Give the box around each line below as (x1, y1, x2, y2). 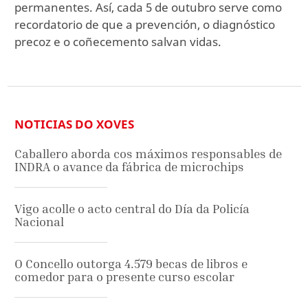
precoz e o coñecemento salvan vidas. (14, 33, 221, 49)
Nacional (14, 214, 64, 230)
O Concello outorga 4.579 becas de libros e (14, 256, 247, 272)
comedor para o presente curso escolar (14, 269, 234, 285)
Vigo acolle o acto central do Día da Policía (14, 201, 250, 217)
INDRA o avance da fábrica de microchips (14, 159, 244, 175)
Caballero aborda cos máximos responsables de (14, 146, 282, 162)
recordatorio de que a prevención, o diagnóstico (14, 16, 275, 32)
